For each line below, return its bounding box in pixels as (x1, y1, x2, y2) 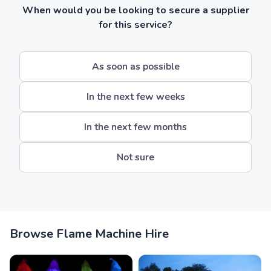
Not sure (117, 151, 154, 164)
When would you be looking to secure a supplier (22, 4, 249, 17)
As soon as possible (91, 60, 180, 73)
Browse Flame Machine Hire (10, 226, 169, 242)
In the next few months (84, 120, 187, 134)
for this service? (99, 18, 172, 31)
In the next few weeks (86, 90, 185, 103)
